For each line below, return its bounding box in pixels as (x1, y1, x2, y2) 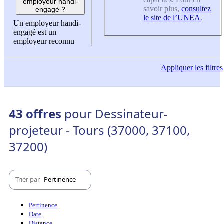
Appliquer (161, 63, 193, 72)
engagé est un (13, 28, 56, 37)
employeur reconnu (13, 37, 74, 46)
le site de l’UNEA (143, 13, 200, 22)
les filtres (193, 63, 223, 72)
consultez (181, 4, 211, 13)
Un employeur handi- (13, 19, 81, 28)
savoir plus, (143, 4, 181, 13)
